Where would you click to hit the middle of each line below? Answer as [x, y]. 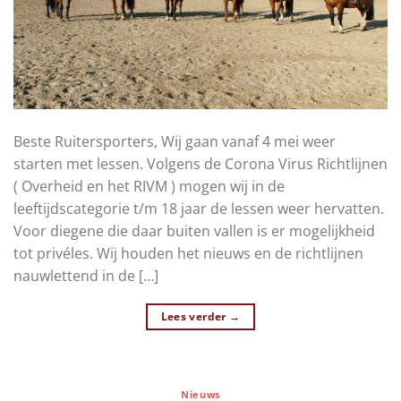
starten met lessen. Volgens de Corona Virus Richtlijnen [200, 164]
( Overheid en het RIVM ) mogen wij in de [149, 187]
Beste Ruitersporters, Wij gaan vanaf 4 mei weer [175, 142]
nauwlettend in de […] [86, 276]
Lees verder [195, 317]
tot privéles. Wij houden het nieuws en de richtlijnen [188, 254]
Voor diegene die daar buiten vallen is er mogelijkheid [194, 231]
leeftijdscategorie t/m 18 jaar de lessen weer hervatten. [199, 209]
